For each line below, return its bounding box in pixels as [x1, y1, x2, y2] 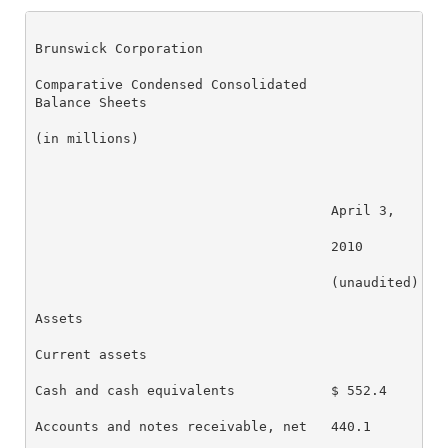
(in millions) [35, 130, 140, 146]
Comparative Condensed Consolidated [35, 76, 308, 92]
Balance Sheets [35, 94, 148, 110]
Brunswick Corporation [35, 40, 204, 56]
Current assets [35, 346, 148, 362]
